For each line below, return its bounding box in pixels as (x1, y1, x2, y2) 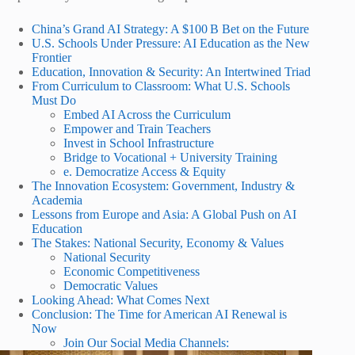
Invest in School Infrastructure (63, 136, 214, 150)
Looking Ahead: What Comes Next (32, 293, 209, 307)
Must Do (32, 94, 76, 107)
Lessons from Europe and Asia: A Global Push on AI (32, 208, 296, 221)
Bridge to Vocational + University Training (63, 151, 277, 164)
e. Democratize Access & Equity (63, 165, 226, 178)
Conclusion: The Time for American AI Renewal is (32, 307, 287, 321)
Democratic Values (63, 279, 158, 292)
